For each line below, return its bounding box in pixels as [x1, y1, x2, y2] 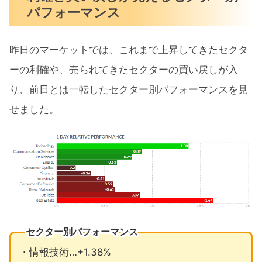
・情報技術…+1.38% [19, 246, 111, 258]
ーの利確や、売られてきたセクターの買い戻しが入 [9, 64, 238, 76]
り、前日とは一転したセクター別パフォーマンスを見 [9, 84, 248, 96]
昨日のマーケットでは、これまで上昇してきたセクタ [9, 44, 248, 56]
